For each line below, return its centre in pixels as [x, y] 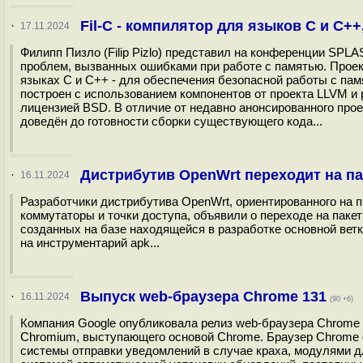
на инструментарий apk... [90, 243]
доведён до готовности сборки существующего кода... [171, 121]
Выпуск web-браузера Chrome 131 [203, 297]
